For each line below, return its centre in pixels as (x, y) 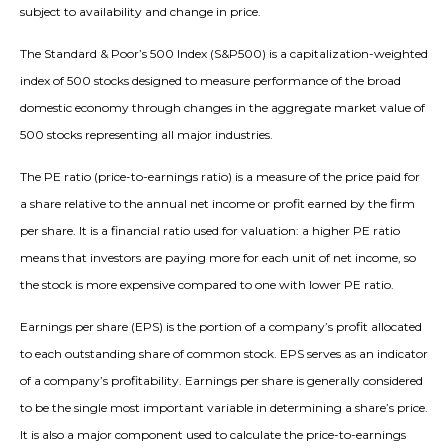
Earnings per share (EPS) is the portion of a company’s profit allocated (221, 327)
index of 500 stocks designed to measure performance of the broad (210, 81)
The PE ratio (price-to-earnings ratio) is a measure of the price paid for (220, 177)
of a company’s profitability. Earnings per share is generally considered (221, 381)
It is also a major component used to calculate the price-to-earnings (213, 435)
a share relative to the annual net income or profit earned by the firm (217, 204)
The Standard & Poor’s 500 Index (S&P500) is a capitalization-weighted (224, 54)
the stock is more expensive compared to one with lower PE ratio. (207, 285)
